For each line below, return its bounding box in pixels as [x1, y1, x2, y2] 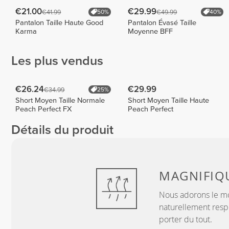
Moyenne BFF [128, 27, 173, 36]
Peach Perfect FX [15, 104, 73, 113]
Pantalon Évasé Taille [128, 18, 197, 27]
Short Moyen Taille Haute [128, 96, 210, 105]
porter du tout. [159, 214, 212, 225]
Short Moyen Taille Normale [15, 96, 105, 105]
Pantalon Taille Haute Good [15, 18, 104, 27]
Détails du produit [11, 122, 113, 138]
